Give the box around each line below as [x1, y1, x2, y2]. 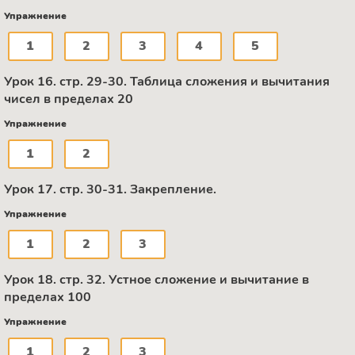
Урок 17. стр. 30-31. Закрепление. [4, 180, 216, 198]
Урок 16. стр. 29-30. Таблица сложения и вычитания [4, 72, 330, 90]
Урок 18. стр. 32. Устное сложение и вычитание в [4, 270, 309, 288]
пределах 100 [4, 288, 91, 306]
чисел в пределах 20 [4, 90, 133, 108]
